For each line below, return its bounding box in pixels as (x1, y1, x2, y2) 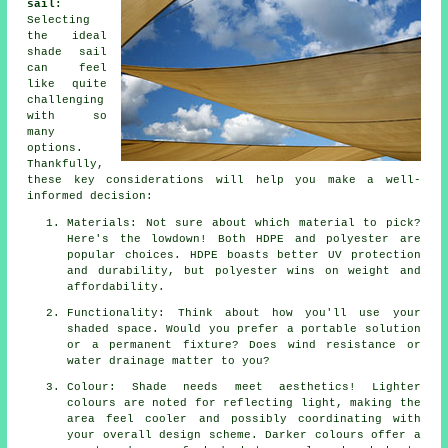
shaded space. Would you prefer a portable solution (67, 323, 421, 336)
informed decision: (27, 190, 154, 203)
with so (27, 110, 107, 123)
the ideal (27, 30, 107, 43)
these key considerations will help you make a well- (27, 174, 421, 187)
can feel (27, 62, 107, 75)
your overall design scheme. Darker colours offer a (67, 429, 421, 442)
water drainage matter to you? (67, 355, 271, 368)
